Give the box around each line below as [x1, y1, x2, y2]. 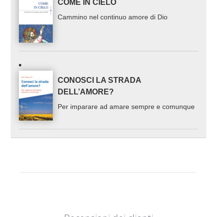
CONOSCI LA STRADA [58, 76, 141, 84]
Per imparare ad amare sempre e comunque [58, 102, 195, 110]
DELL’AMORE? [58, 87, 114, 96]
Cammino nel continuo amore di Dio [58, 13, 168, 21]
